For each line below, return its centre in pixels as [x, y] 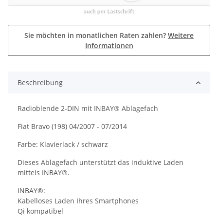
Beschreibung [40, 83]
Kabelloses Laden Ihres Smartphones [78, 201]
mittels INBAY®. [44, 173]
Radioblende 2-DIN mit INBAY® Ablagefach [88, 109]
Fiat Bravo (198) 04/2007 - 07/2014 [72, 127]
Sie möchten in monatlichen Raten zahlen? [96, 36]
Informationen [109, 46]
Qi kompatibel [40, 211]
